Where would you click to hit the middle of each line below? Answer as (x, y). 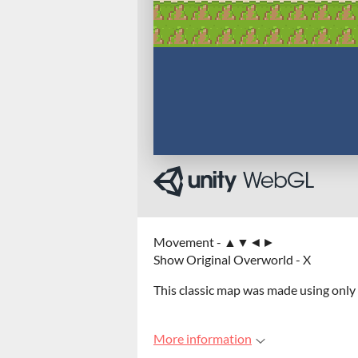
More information (203, 338)
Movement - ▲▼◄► (214, 242)
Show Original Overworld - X (232, 259)
